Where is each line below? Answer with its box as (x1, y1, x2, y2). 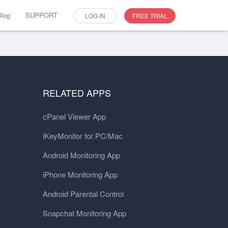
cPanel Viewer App (42, 111, 106, 122)
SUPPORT (25, 10, 58, 20)
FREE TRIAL (132, 11, 167, 20)
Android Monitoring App (42, 150, 120, 160)
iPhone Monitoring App (42, 169, 118, 180)
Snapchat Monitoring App (42, 208, 126, 218)
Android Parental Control (42, 188, 124, 199)
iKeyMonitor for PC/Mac (42, 130, 123, 141)
